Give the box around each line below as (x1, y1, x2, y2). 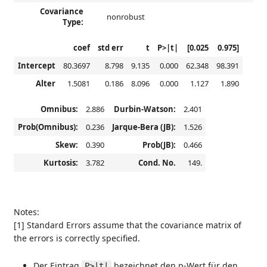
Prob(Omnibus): (17, 122, 78, 132)
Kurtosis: (43, 157, 78, 168)
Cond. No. (138, 157, 176, 168)
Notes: (14, 206, 39, 218)
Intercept (17, 60, 55, 71)
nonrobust (106, 11, 145, 22)
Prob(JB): (142, 139, 176, 150)
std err (97, 42, 123, 53)
